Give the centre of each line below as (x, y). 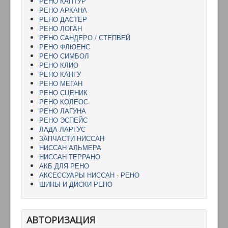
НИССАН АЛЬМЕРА (70, 147)
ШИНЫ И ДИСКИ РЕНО (76, 184)
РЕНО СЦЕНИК (63, 92)
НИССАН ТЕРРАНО (70, 156)
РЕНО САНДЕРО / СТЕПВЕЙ (85, 37)
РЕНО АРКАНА (63, 10)
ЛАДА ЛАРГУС (62, 129)
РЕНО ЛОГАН (61, 28)
